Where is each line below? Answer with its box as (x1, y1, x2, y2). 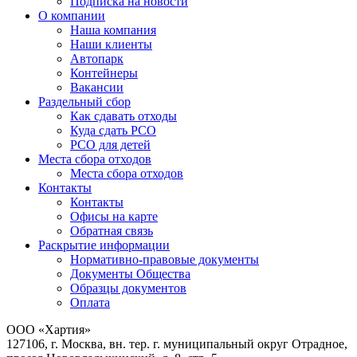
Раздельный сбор (38, 95, 131, 109)
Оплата (70, 296, 110, 310)
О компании (38, 9, 105, 23)
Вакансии (70, 80, 124, 95)
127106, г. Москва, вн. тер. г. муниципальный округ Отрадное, (6, 337, 347, 351)
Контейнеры (70, 66, 138, 80)
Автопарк (70, 52, 124, 66)
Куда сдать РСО (70, 124, 156, 138)
